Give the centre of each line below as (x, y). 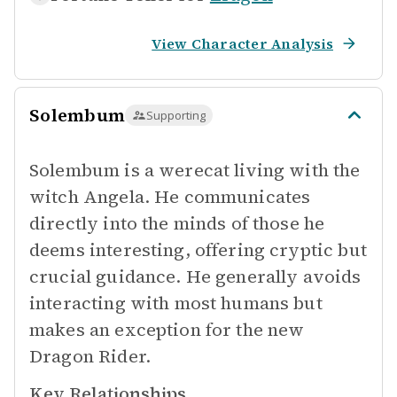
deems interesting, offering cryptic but (198, 250)
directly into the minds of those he (177, 223)
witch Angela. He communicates (170, 197)
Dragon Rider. (90, 356)
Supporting (176, 115)
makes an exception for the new (167, 330)
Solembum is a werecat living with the (195, 170)
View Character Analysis (242, 43)
